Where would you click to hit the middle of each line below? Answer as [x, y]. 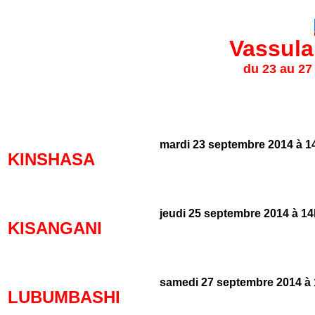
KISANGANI [55, 228]
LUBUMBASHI [64, 297]
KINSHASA [51, 159]
